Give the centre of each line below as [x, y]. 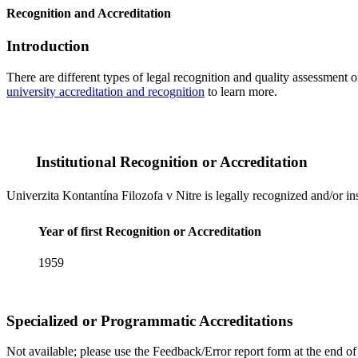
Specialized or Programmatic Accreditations [149, 320]
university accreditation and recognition [105, 92]
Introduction [48, 46]
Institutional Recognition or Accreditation [170, 161]
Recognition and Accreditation [89, 14]
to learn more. [241, 92]
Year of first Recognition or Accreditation [150, 231]
